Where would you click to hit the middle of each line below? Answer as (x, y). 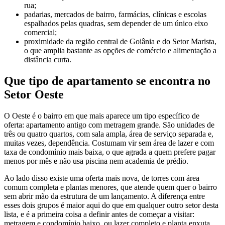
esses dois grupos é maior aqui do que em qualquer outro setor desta (111, 205)
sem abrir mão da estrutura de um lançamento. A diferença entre (104, 196)
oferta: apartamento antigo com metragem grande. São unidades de (109, 125)
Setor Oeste (34, 94)
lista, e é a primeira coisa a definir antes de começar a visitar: (99, 214)
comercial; (40, 32)
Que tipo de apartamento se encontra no (107, 81)
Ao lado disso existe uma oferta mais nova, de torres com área (102, 178)
